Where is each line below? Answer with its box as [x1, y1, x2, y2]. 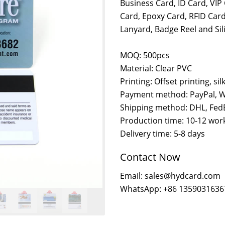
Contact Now [120, 150, 180, 164]
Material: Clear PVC [120, 63, 192, 74]
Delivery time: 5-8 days [120, 128, 205, 139]
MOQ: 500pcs [120, 50, 170, 61]
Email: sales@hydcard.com [120, 170, 220, 181]
